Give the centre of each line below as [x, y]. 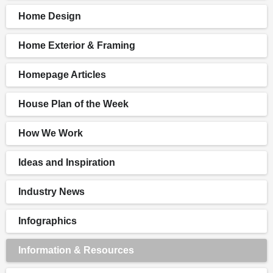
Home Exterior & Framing [77, 46]
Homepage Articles [62, 75]
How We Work [51, 133]
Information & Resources [76, 250]
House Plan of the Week [73, 104]
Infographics [48, 221]
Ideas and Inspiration [67, 163]
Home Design [50, 16]
